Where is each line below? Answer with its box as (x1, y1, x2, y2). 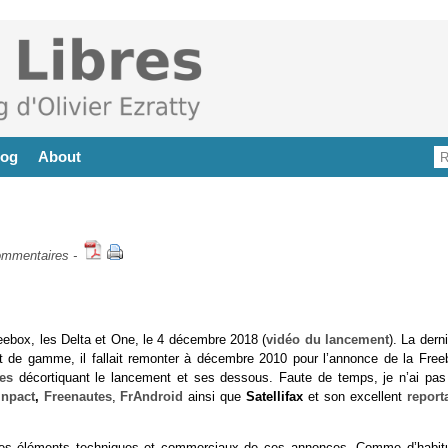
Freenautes (43, 389, 112, 404)
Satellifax (246, 389, 304, 404)
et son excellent (303, 389, 407, 404)
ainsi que (183, 389, 247, 404)
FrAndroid (120, 389, 184, 404)
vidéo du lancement (266, 332, 389, 347)
